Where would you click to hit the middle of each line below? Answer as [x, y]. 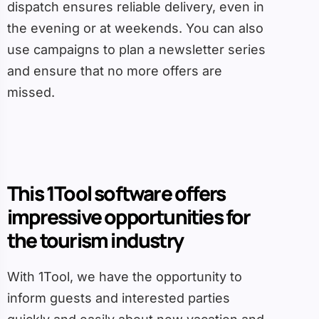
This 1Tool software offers [116, 193]
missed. [31, 93]
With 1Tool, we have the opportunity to [125, 277]
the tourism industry [95, 240]
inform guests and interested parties [119, 298]
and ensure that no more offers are [115, 71]
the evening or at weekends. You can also [135, 28]
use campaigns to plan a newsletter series [136, 50]
